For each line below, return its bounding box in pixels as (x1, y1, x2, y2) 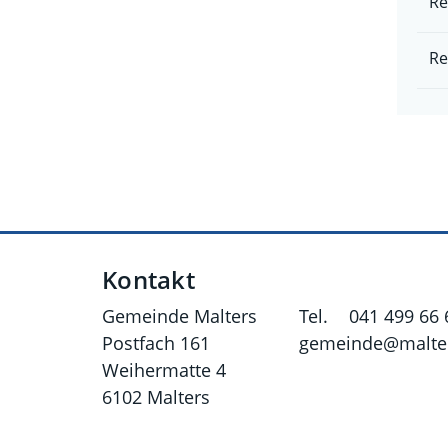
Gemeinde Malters (102, 304, 257, 328)
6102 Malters (102, 385, 210, 409)
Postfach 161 (102, 331, 210, 355)
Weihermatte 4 (102, 358, 226, 382)
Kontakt (102, 266, 195, 295)
